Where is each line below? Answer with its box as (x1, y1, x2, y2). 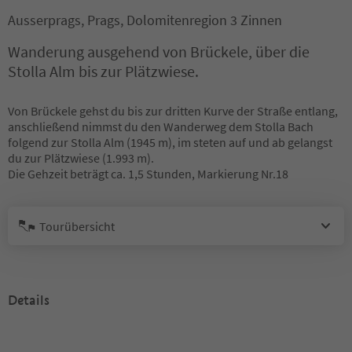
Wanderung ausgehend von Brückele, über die (8, 42, 310, 61)
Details (8, 292, 49, 309)
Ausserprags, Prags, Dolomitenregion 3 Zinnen (8, 11, 282, 29)
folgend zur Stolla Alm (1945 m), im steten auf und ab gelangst (8, 134, 332, 150)
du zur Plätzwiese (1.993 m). (8, 150, 154, 166)
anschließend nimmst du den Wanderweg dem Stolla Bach (8, 119, 313, 134)
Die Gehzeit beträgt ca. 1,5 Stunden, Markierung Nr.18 (8, 166, 288, 181)
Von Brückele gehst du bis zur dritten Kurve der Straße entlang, (8, 103, 338, 119)
